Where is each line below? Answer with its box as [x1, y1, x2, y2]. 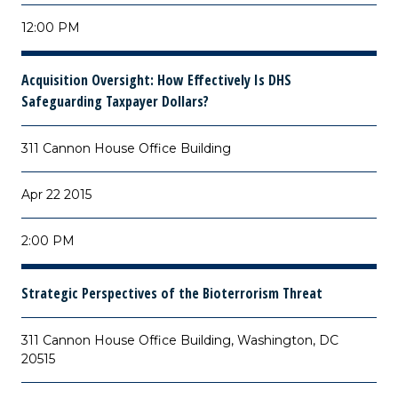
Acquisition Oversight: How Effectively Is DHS [21, 70, 291, 90]
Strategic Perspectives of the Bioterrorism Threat [21, 283, 322, 303]
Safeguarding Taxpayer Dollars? [21, 92, 209, 111]
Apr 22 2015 [21, 187, 92, 203]
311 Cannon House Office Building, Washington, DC [21, 332, 338, 348]
